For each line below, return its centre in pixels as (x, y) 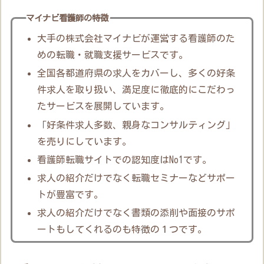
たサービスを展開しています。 (103, 106)
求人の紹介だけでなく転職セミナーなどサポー (136, 178)
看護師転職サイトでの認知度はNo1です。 (125, 159)
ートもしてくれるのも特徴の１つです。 (122, 230)
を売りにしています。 (85, 141)
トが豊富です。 (70, 194)
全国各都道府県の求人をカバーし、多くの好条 (136, 73)
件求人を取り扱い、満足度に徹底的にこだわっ (136, 90)
